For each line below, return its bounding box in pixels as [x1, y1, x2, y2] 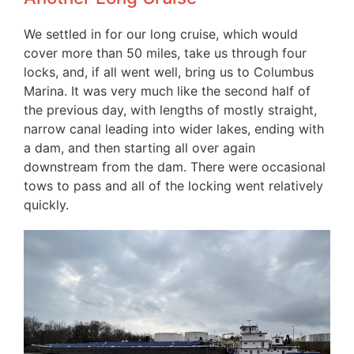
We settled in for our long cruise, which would [24, 26, 298, 43]
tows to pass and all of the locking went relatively [24, 178, 323, 194]
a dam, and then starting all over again [24, 140, 255, 156]
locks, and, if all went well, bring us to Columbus [24, 64, 314, 81]
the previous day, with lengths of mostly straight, [24, 102, 317, 119]
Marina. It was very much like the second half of [24, 83, 311, 100]
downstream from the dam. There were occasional [24, 159, 326, 175]
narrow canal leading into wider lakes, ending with [24, 121, 324, 137]
